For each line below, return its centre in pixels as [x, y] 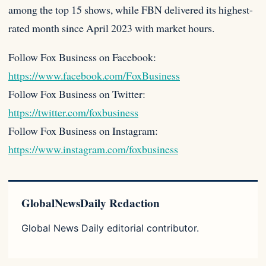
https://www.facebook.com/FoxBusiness [94, 76]
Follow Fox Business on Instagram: [83, 131]
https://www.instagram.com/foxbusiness [93, 149]
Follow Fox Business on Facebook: [82, 57]
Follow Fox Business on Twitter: [77, 94]
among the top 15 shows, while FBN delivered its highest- [131, 10]
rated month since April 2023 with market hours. [111, 28]
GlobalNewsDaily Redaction [91, 203]
